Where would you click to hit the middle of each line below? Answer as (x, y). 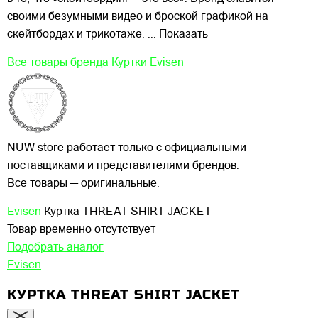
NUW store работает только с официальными (127, 148)
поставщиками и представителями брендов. (123, 166)
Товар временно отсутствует (81, 230)
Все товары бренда (58, 63)
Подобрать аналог (55, 247)
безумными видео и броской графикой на (158, 17)
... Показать (178, 34)
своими (26, 17)
